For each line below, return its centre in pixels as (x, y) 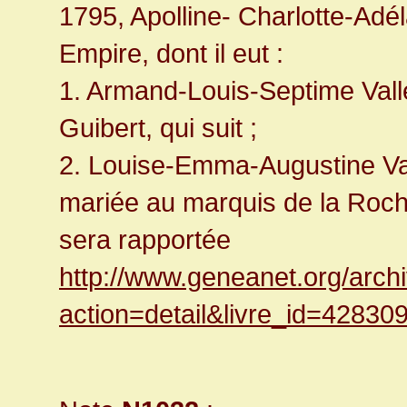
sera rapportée (145, 240)
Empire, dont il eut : (171, 54)
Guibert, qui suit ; (158, 128)
